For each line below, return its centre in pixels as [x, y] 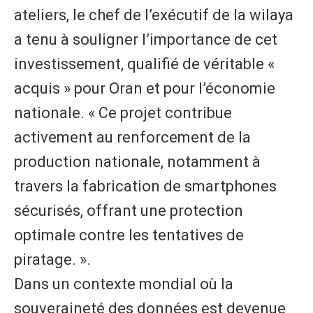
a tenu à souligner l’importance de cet [146, 40]
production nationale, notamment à [137, 162]
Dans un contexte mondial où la [124, 284]
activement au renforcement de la [132, 138]
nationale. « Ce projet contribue [123, 113]
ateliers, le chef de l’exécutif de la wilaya [154, 15]
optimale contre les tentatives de [129, 235]
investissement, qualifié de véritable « [144, 64]
